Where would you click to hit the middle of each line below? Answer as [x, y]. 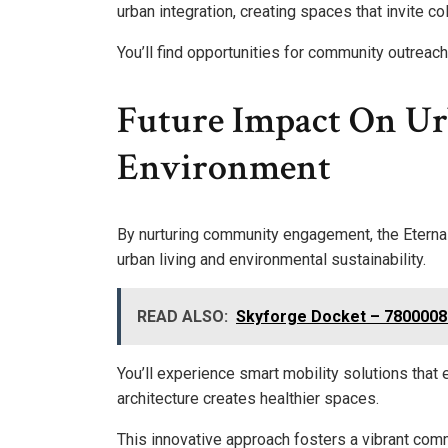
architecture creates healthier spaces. [248, 399]
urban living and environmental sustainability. [271, 260]
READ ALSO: [182, 317]
